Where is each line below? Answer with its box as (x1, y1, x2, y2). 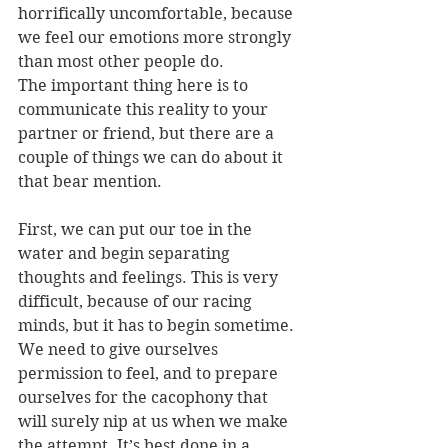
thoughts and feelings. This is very (18, 268, 282, 288)
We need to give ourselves (18, 340, 222, 360)
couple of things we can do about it (18, 148, 287, 168)
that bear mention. (18, 172, 162, 192)
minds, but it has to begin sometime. (18, 316, 298, 336)
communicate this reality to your (18, 100, 272, 120)
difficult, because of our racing (18, 292, 256, 312)
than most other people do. (18, 52, 224, 72)
